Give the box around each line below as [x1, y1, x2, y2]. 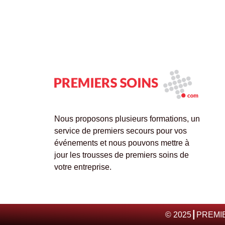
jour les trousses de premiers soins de [54, 151, 189, 160]
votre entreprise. [54, 163, 111, 172]
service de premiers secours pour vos [54, 127, 187, 136]
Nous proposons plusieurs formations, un [54, 115, 200, 124]
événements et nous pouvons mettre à [54, 139, 189, 148]
